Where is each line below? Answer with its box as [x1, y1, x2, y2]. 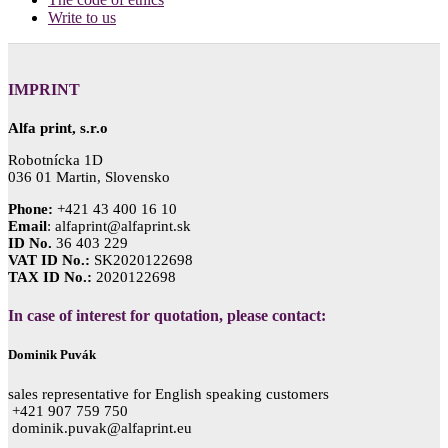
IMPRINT [8, 80, 80, 98]
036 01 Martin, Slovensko [8, 168, 170, 185]
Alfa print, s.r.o [8, 119, 108, 136]
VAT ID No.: [8, 251, 90, 268]
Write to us [48, 9, 116, 27]
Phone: [8, 200, 53, 217]
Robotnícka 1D [8, 151, 103, 168]
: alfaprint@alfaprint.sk [47, 217, 191, 234]
